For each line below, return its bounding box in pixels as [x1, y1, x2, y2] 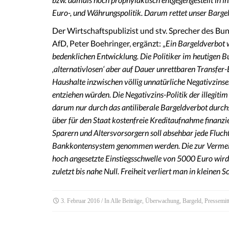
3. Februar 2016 [61, 197, 100, 204]
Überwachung [145, 197, 179, 204]
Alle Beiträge [110, 197, 142, 204]
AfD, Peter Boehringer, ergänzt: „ [52, 38, 166, 48]
